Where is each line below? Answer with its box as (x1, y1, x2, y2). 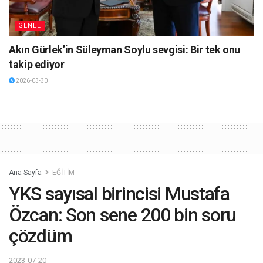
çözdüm (9, 225, 72, 248)
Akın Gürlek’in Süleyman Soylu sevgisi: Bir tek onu (9, 43, 241, 56)
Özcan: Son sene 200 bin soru (9, 204, 237, 227)
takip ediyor (9, 58, 65, 71)
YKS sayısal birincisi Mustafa (9, 183, 230, 205)
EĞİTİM (52, 168, 75, 177)
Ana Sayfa (9, 168, 42, 177)
